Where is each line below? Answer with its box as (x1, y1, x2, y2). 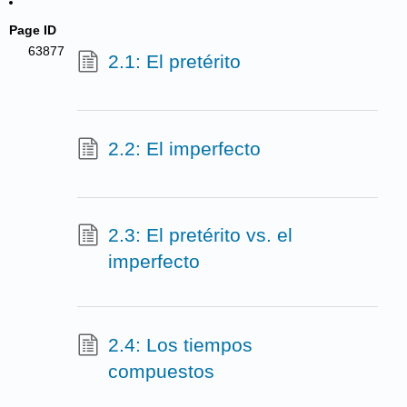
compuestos (107, 360, 214, 382)
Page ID (9, 23, 57, 37)
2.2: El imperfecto (107, 137, 261, 159)
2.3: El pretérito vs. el (107, 224, 293, 246)
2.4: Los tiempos (107, 333, 253, 355)
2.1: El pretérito (107, 50, 241, 72)
